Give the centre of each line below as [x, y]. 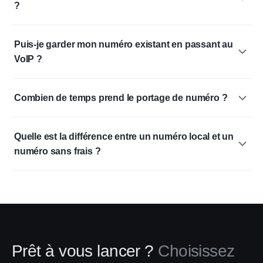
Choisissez [196, 251]
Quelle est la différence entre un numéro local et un [124, 136]
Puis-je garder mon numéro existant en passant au [124, 44]
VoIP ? [28, 59]
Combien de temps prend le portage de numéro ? [121, 98]
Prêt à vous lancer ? [83, 251]
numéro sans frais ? [58, 151]
